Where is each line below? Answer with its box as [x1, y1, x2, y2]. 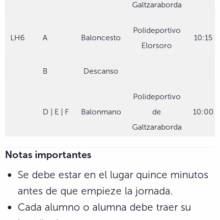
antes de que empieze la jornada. [18, 185, 173, 197]
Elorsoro [141, 40, 172, 50]
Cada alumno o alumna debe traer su [18, 201, 191, 214]
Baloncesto [81, 32, 121, 42]
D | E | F [43, 107, 69, 116]
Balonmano [81, 107, 121, 116]
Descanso [83, 66, 118, 76]
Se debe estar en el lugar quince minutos [18, 168, 208, 181]
